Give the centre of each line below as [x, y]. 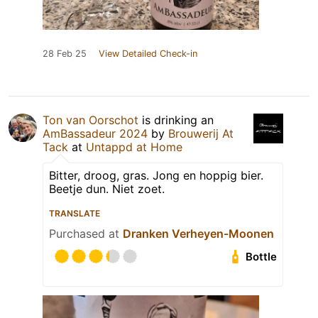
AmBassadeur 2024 [95, 134]
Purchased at [86, 234]
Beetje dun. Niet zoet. [107, 189]
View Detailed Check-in [148, 54]
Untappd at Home [134, 147]
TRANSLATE [75, 214]
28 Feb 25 [65, 54]
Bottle [262, 257]
